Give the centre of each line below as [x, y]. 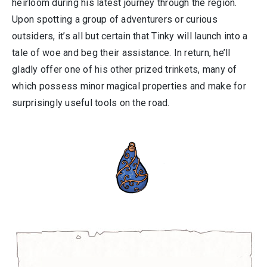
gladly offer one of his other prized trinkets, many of [125, 69]
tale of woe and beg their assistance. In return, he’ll [121, 53]
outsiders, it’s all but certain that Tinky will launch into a [130, 36]
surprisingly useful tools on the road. [91, 103]
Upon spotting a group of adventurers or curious [115, 19]
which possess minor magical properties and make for [129, 86]
